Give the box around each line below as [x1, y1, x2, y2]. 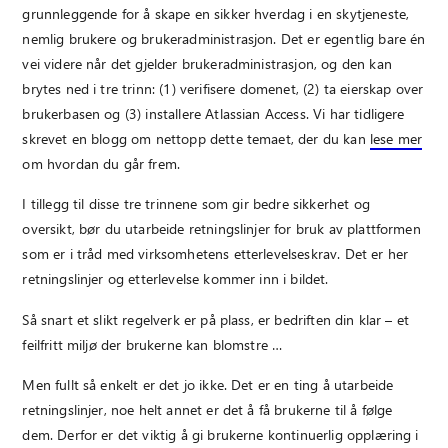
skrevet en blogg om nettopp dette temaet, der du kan [22, 129, 370, 149]
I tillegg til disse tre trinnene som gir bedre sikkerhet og [22, 194, 370, 214]
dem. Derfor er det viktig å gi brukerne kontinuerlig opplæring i [22, 425, 419, 445]
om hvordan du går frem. [22, 154, 181, 174]
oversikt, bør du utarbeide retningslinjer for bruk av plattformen [22, 219, 421, 239]
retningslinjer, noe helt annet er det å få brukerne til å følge [22, 400, 393, 420]
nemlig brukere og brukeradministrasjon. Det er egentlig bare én [22, 29, 426, 49]
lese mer [369, 129, 423, 149]
